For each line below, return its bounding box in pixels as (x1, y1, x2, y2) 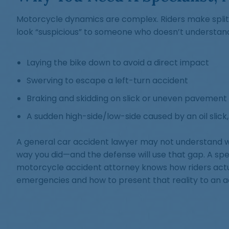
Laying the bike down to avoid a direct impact (27, 57, 209, 68)
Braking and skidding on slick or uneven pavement (27, 93, 227, 104)
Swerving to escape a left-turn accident (27, 75, 188, 86)
